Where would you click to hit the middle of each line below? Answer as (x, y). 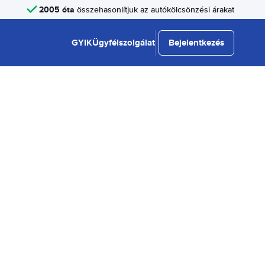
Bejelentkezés (196, 43)
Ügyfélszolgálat (124, 43)
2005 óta (57, 9)
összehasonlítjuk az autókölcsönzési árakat (154, 9)
